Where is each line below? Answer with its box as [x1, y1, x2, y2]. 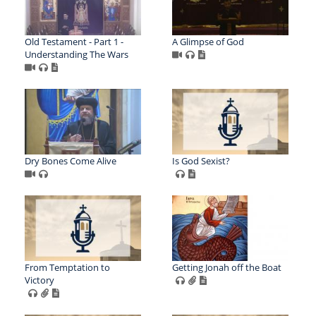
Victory [25, 273, 54, 286]
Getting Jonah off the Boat [171, 260, 281, 274]
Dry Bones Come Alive [25, 154, 116, 167]
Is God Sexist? [171, 154, 230, 167]
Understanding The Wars [25, 47, 128, 61]
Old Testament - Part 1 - [25, 35, 123, 48]
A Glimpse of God [171, 35, 244, 48]
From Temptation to [25, 260, 110, 274]
